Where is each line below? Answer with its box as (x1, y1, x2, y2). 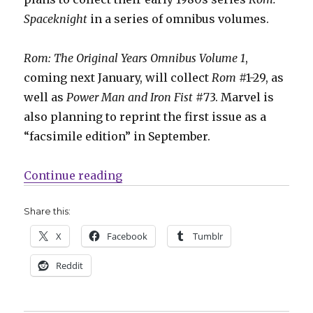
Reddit (56, 259, 84, 272)
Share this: (24, 205, 71, 217)
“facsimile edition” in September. (24, 129, 211, 143)
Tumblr (193, 229, 224, 242)
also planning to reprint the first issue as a (24, 109, 267, 124)
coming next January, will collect (24, 70, 212, 85)
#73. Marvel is (193, 89, 275, 104)
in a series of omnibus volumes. (87, 11, 270, 26)
